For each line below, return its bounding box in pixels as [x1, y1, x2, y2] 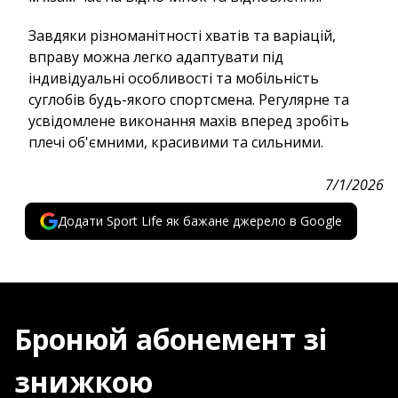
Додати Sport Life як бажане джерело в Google [58, 211, 342, 229]
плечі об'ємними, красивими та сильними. [28, 131, 323, 152]
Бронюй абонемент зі [14, 319, 327, 358]
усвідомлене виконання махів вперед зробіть [28, 110, 349, 131]
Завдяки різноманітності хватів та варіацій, [28, 25, 336, 45]
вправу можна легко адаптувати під [28, 46, 283, 67]
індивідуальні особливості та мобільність [28, 68, 319, 88]
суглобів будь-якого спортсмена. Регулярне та [28, 89, 349, 109]
